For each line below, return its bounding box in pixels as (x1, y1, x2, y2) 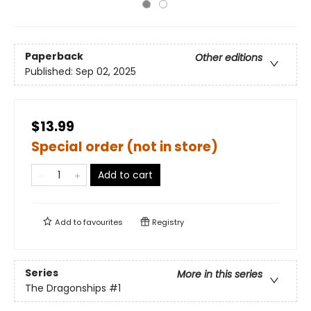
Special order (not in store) (31, 137, 218, 156)
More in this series (177, 267, 262, 282)
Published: (25, 65, 76, 79)
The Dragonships (25, 281, 106, 296)
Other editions (195, 51, 262, 65)
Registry (150, 217, 184, 228)
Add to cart (98, 168, 153, 182)
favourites (83, 217, 123, 228)
